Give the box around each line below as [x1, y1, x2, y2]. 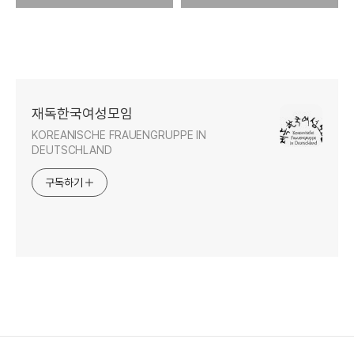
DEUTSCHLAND [32, 143, 112, 156]
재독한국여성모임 [32, 104, 133, 122]
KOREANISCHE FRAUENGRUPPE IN [32, 128, 207, 141]
